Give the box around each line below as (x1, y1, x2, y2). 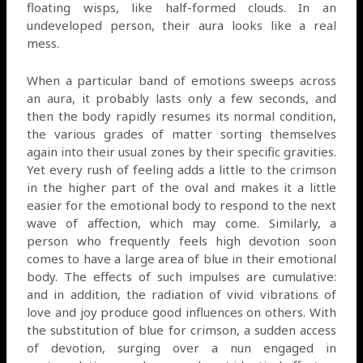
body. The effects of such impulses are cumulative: (27, 267, 336, 284)
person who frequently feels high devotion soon (27, 232, 336, 249)
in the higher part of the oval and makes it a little (27, 178, 336, 195)
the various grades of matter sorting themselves (27, 125, 336, 142)
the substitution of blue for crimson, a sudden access (27, 321, 336, 338)
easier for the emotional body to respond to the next (27, 196, 336, 213)
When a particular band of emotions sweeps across (27, 71, 336, 88)
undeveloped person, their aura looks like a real (27, 16, 336, 33)
